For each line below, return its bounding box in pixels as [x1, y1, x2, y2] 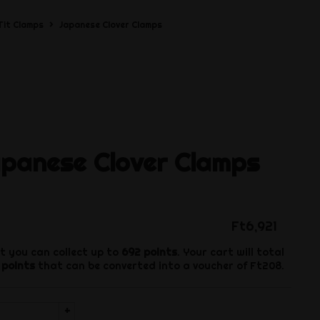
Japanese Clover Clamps [59, 19, 163, 30]
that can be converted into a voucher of [34, 259, 250, 273]
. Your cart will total [176, 246, 284, 259]
